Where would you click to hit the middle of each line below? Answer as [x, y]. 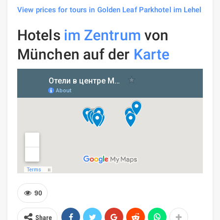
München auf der [75, 55]
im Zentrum [102, 35]
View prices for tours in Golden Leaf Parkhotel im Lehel [110, 10]
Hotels [41, 35]
